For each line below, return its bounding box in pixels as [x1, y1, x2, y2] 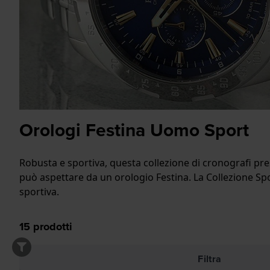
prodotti [30, 219, 72, 234]
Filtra [198, 252, 222, 266]
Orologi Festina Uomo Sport [19, 117, 249, 143]
